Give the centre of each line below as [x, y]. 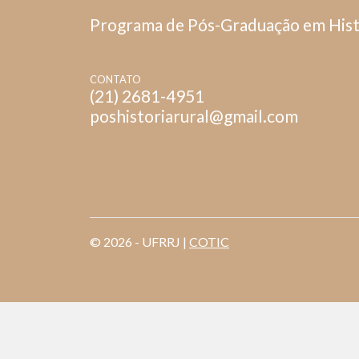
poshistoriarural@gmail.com [194, 116]
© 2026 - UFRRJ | [139, 242]
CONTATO [115, 80]
